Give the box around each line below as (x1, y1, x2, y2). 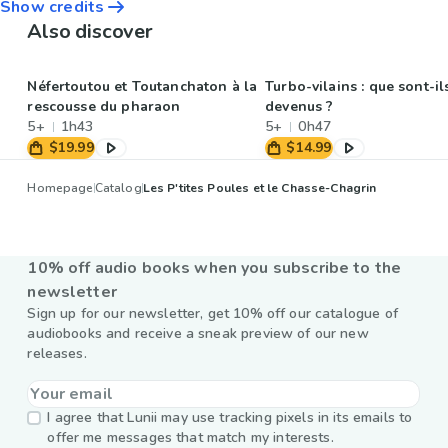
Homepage (27, 180, 94, 197)
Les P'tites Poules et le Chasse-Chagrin (142, 180, 377, 197)
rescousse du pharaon (27, 97, 181, 117)
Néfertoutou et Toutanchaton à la (27, 77, 258, 97)
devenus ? (265, 97, 334, 117)
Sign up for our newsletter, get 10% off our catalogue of (27, 304, 398, 324)
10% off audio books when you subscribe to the (27, 257, 402, 280)
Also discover (27, 18, 153, 46)
